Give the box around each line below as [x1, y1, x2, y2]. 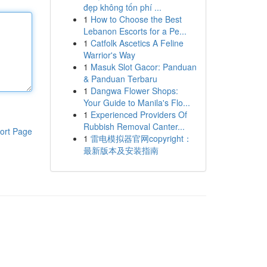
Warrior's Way [83, 49, 135, 61]
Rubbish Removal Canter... [83, 120, 185, 132]
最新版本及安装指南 [83, 144, 159, 156]
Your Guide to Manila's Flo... [83, 97, 190, 108]
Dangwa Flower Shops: [90, 85, 178, 97]
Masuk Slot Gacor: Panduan [90, 61, 197, 73]
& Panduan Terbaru [83, 73, 157, 85]
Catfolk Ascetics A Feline [90, 37, 184, 49]
